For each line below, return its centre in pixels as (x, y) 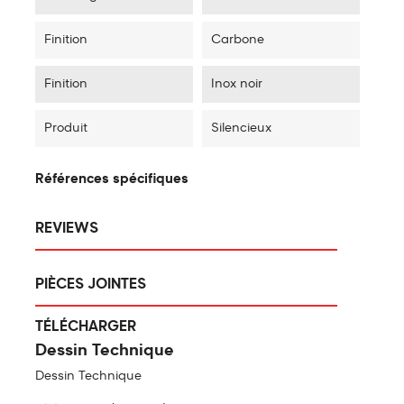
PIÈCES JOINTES (91, 285)
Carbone (238, 40)
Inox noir (237, 84)
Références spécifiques (112, 179)
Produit (66, 129)
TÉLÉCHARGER (86, 328)
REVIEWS (67, 230)
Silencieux (241, 129)
